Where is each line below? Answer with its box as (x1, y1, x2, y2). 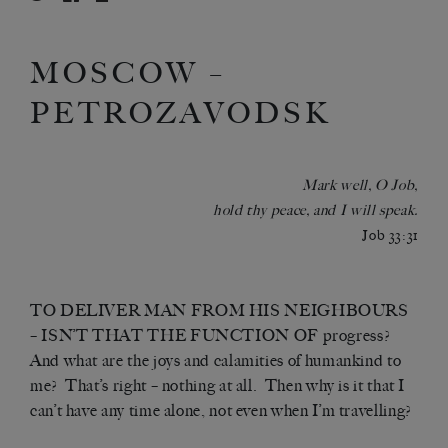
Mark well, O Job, (302, 177, 418, 195)
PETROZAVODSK (30, 95, 331, 131)
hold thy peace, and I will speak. (212, 202, 418, 220)
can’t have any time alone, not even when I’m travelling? (30, 401, 412, 421)
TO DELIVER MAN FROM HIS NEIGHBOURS (30, 301, 409, 321)
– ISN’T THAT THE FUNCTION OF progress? (30, 326, 394, 346)
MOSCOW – (30, 55, 226, 91)
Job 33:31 (362, 227, 418, 245)
